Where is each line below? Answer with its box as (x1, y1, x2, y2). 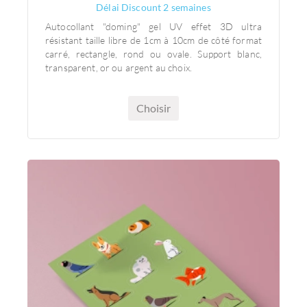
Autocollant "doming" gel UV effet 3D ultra (45, 21, 262, 32)
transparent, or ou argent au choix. (45, 62, 195, 73)
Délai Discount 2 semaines (96, 1, 211, 13)
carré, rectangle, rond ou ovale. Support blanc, (45, 48, 262, 60)
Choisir (136, 101, 171, 114)
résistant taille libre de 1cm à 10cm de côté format (45, 34, 262, 46)
